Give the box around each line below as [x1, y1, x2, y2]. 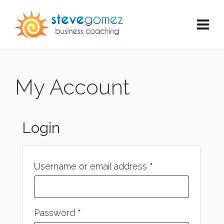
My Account [15, 75, 129, 99]
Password [34, 207, 77, 218]
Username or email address [34, 161, 149, 171]
